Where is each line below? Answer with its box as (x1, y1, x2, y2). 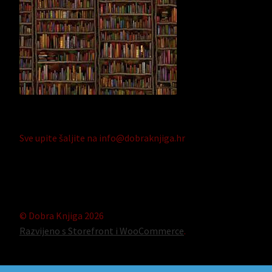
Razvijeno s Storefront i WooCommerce (19, 224, 184, 237)
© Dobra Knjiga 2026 (19, 209, 104, 222)
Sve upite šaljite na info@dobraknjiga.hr (19, 132, 185, 144)
